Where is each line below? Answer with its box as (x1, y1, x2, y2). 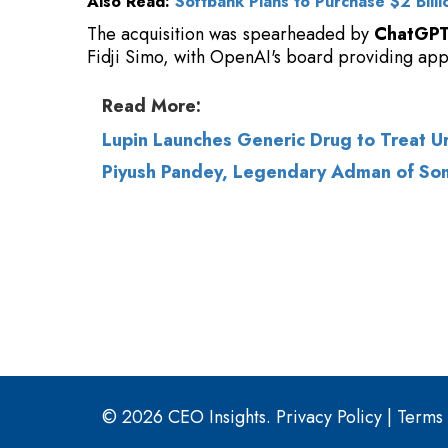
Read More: (102, 10, 201, 37)
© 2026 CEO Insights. (102, 198, 276, 225)
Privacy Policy (276, 198, 382, 225)
